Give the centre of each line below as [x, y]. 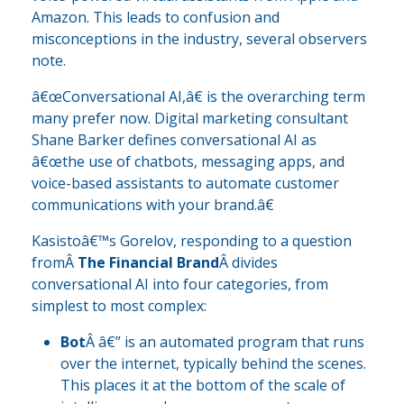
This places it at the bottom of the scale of [203, 385]
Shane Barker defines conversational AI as [174, 139]
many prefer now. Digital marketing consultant [190, 118]
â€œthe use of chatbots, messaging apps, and [188, 161]
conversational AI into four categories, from [180, 284]
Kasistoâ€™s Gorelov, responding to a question [192, 240]
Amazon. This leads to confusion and [156, 17]
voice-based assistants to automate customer [185, 183]
